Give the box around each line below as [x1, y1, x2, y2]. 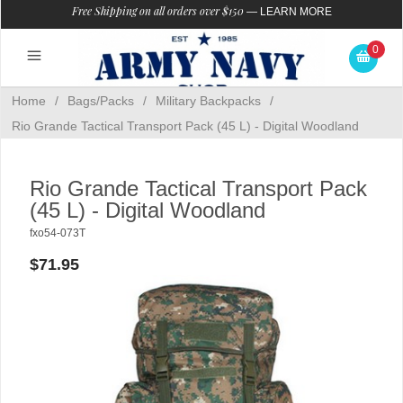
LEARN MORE [259, 5, 332, 18]
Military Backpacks [156, 94, 261, 108]
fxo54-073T [30, 227, 85, 239]
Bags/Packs [67, 94, 134, 108]
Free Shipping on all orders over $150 [71, 4, 244, 18]
